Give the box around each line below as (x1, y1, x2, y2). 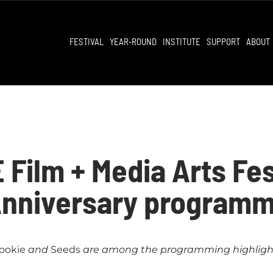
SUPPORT (207, 36, 240, 48)
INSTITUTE (163, 36, 200, 48)
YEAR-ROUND (110, 36, 157, 48)
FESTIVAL (69, 36, 104, 48)
